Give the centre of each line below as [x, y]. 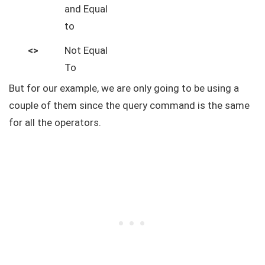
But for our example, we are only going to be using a [124, 88]
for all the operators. [55, 122]
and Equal [86, 9]
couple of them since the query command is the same [129, 105]
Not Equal [86, 50]
